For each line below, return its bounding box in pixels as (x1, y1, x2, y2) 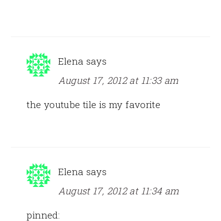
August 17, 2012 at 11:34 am (58, 184, 179, 197)
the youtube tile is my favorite (27, 98, 161, 110)
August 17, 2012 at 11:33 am (58, 74, 179, 86)
